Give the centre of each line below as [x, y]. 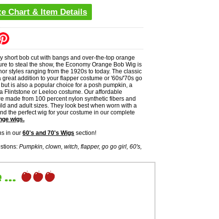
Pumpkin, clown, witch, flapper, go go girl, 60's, [80, 146]
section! [85, 133]
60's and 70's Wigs [48, 133]
